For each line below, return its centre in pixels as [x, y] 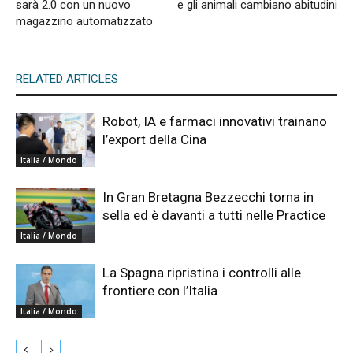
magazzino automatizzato [84, 22]
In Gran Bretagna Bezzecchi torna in [208, 197]
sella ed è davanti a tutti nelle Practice [214, 216]
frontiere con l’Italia [160, 291]
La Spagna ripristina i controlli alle [202, 273]
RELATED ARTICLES [67, 79]
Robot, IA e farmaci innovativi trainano [215, 122]
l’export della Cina [154, 140]
